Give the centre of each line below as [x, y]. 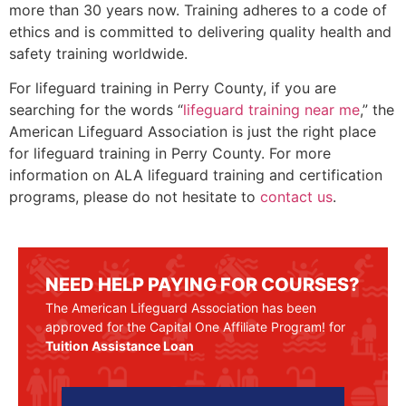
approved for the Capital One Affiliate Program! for [195, 327]
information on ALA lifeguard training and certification [196, 174]
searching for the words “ [96, 109]
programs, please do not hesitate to [135, 196]
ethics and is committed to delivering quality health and [200, 31]
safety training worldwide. [98, 53]
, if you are [300, 87]
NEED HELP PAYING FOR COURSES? [203, 285]
